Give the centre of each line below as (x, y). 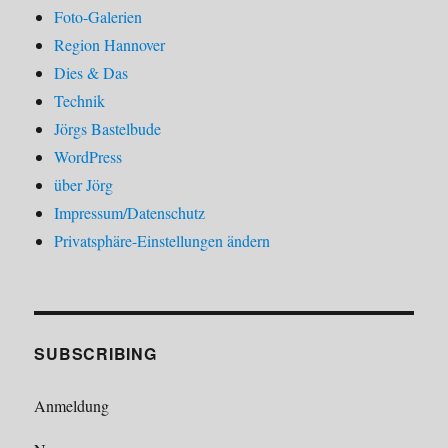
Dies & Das (91, 73)
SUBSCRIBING (95, 354)
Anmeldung (72, 406)
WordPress (88, 157)
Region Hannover (110, 45)
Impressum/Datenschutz (130, 213)
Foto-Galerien (98, 17)
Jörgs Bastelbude (108, 129)
